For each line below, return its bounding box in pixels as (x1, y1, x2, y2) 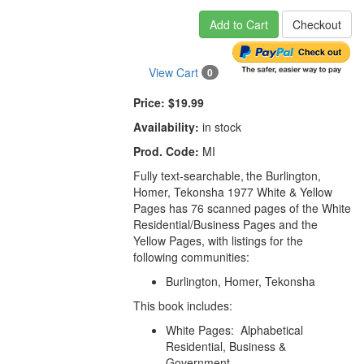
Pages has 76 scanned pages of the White (133, 200, 352, 217)
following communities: (133, 249, 253, 266)
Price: (133, 94, 166, 111)
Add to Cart (209, 16, 268, 32)
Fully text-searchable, (133, 167, 245, 184)
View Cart (148, 64, 201, 81)
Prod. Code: (133, 143, 200, 160)
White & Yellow (257, 184, 333, 201)
